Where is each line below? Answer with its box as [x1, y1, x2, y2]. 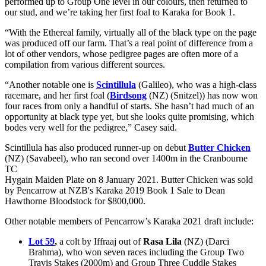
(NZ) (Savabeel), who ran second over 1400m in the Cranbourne [5, 153, 248, 164]
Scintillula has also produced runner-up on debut [5, 142, 188, 153]
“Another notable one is [5, 80, 96, 90]
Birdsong [110, 90, 147, 101]
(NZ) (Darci [182, 236, 229, 247]
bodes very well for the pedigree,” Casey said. [5, 122, 177, 133]
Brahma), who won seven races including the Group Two [28, 247, 244, 258]
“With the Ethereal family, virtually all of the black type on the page [5, 27, 256, 38]
